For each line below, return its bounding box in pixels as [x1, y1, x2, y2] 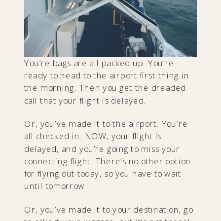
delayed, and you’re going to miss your [24, 143, 181, 155]
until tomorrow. [24, 180, 87, 192]
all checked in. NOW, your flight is [24, 130, 162, 143]
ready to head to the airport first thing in [24, 70, 189, 82]
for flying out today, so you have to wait [24, 168, 182, 180]
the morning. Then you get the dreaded [24, 82, 186, 94]
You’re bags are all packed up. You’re [24, 57, 175, 69]
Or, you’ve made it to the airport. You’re [24, 118, 188, 130]
